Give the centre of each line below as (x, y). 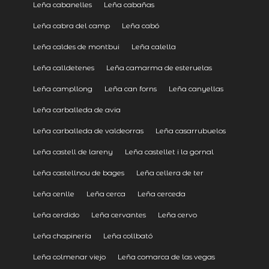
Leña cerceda (161, 193)
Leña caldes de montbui (76, 46)
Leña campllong (62, 88)
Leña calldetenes (63, 67)
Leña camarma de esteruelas (159, 67)
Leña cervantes (118, 214)
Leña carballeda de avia (77, 109)
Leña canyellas (196, 88)
